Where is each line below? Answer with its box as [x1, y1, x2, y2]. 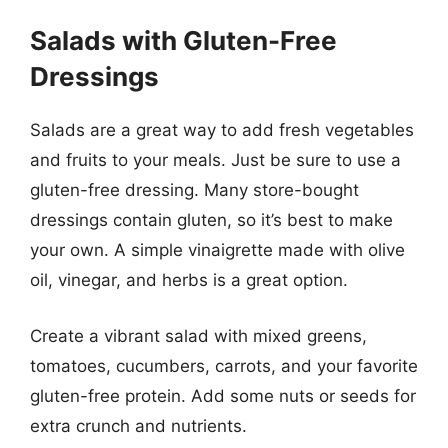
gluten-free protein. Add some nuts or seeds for [30, 385, 416, 406]
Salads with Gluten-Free [30, 25, 337, 56]
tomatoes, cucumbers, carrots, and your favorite [30, 355, 418, 376]
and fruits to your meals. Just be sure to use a [30, 150, 401, 170]
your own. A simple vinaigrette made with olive [30, 240, 405, 260]
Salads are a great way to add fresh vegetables [30, 120, 414, 140]
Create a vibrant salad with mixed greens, [30, 325, 367, 346]
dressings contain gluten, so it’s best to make [30, 210, 393, 230]
